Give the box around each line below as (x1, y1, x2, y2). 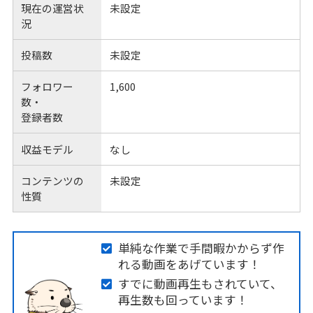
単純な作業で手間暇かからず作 (117, 240, 284, 257)
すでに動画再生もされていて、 (117, 275, 282, 292)
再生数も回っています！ (117, 291, 248, 308)
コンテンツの (21, 173, 85, 189)
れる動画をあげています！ (117, 256, 261, 273)
